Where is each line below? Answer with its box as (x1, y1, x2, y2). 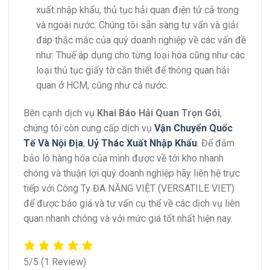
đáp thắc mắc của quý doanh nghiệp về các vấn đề (36, 34, 246, 46)
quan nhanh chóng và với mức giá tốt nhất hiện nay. (24, 212, 233, 224)
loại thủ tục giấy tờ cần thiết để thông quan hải (36, 64, 229, 76)
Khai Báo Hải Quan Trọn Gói (97, 107, 220, 119)
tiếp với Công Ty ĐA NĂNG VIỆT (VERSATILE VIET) (24, 182, 234, 194)
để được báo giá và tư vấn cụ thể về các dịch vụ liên (24, 197, 240, 209)
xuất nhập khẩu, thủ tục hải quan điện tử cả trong (36, 4, 239, 16)
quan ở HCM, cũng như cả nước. (36, 79, 168, 91)
